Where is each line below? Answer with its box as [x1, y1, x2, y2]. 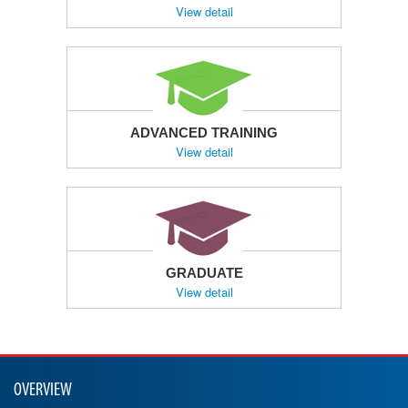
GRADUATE [165, 264, 243, 280]
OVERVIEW [14, 381, 72, 400]
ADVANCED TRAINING [130, 124, 278, 140]
